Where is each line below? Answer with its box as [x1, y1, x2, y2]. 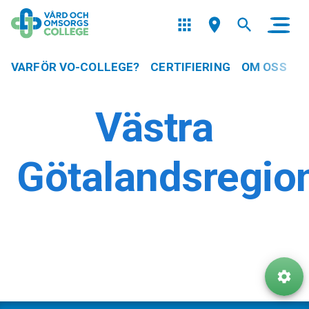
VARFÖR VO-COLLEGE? [11, 60, 140, 74]
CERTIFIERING [150, 60, 230, 74]
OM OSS [241, 60, 287, 74]
